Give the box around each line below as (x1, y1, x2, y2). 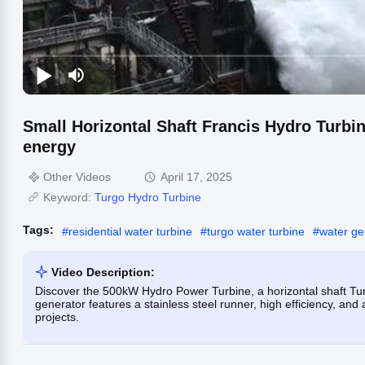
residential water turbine (68, 224, 192, 238)
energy (23, 137, 76, 156)
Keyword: (43, 190, 95, 204)
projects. (35, 310, 79, 323)
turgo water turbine (207, 224, 305, 238)
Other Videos (43, 169, 111, 183)
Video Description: (51, 265, 155, 279)
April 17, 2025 (161, 169, 232, 183)
